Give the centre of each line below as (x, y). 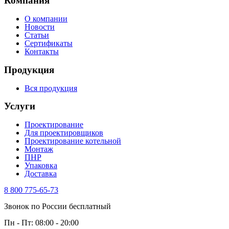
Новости (40, 27)
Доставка (41, 173)
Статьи (37, 35)
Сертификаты (49, 43)
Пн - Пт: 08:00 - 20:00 (41, 222)
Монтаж (39, 149)
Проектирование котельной (73, 141)
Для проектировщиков (64, 132)
